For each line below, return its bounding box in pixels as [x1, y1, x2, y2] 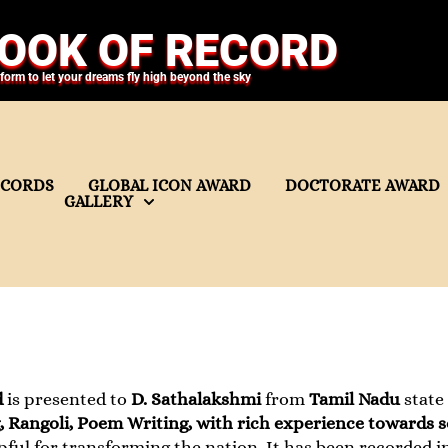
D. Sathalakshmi [131, 389, 265, 409]
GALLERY [64, 192, 134, 211]
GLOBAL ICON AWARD [88, 176, 251, 195]
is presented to [3, 389, 131, 409]
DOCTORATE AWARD [285, 176, 440, 195]
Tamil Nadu [309, 389, 400, 409]
